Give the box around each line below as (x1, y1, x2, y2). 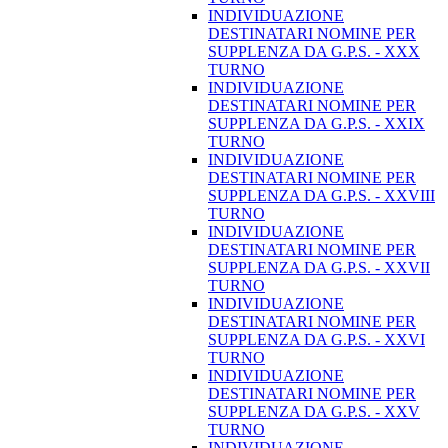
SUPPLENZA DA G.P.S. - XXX (208, 43, 420, 61)
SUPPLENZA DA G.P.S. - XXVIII (208, 187, 435, 205)
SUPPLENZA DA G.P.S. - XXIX (208, 115, 425, 133)
